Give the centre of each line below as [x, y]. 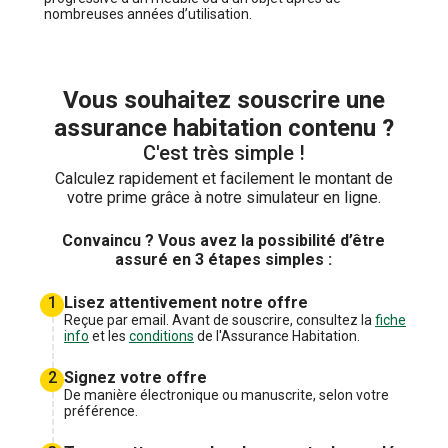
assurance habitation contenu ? [223, 127]
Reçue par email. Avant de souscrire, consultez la [219, 319]
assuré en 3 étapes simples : [224, 259]
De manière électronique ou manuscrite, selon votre [226, 394]
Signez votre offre [135, 377]
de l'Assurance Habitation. [277, 335]
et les [109, 335]
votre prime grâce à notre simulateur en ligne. [223, 197]
